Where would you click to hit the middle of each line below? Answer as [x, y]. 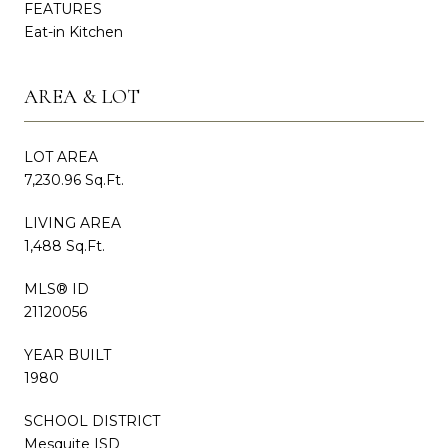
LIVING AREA [72, 222]
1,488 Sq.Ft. [64, 245]
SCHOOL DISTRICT [92, 420]
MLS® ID [56, 288]
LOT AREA [61, 156]
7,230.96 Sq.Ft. [74, 179]
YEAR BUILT [67, 354]
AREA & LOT [82, 96]
